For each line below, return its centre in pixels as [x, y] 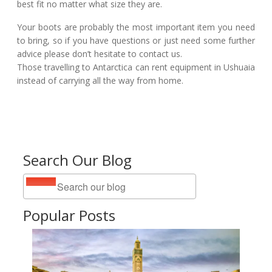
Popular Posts [69, 215]
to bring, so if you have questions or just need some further [136, 40]
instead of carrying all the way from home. [100, 80]
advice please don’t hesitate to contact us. [100, 54]
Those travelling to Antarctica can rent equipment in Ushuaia [136, 67]
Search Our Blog [77, 160]
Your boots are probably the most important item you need [136, 27]
